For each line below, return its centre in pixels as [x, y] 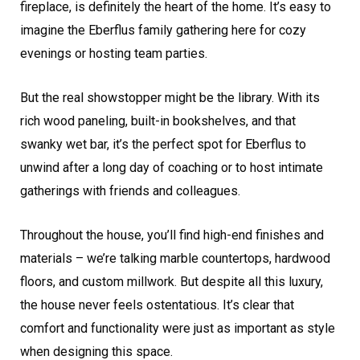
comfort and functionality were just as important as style [178, 328]
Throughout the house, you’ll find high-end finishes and [172, 235]
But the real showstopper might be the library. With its [170, 97]
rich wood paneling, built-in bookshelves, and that [158, 121]
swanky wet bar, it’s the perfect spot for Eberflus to [163, 144]
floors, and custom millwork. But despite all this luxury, [172, 281]
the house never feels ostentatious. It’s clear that [157, 305]
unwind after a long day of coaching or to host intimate [172, 167]
